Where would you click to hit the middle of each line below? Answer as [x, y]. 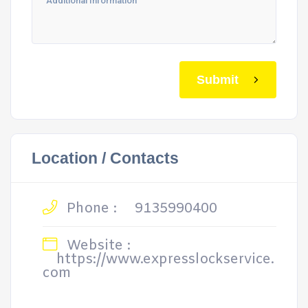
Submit [218, 79]
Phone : [90, 209]
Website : [97, 246]
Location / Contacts [105, 158]
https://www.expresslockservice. [165, 260]
